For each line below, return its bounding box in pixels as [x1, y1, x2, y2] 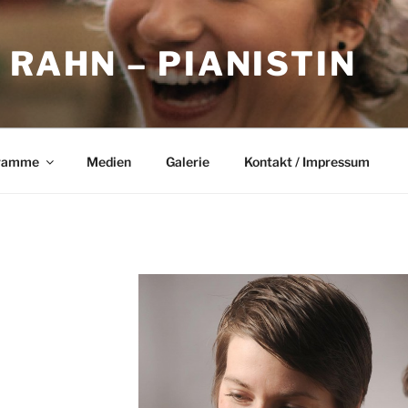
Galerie [165, 153, 209, 169]
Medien [86, 153, 131, 169]
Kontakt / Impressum [243, 153, 370, 169]
